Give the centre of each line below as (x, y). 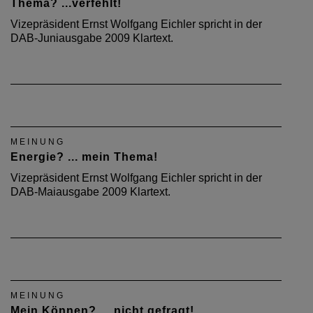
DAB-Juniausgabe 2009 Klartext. (92, 38)
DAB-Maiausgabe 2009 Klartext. (90, 192)
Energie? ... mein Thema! (84, 157)
